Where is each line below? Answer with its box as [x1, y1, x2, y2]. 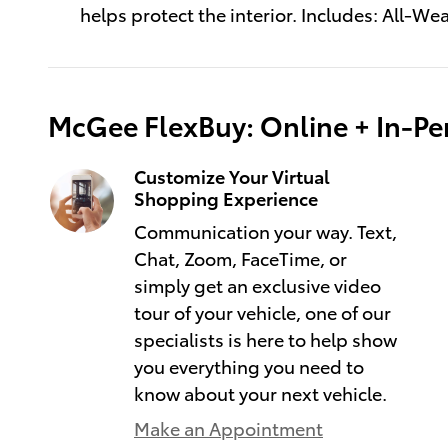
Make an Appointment [134, 415, 323, 441]
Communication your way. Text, [134, 218, 397, 244]
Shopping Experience [134, 185, 318, 211]
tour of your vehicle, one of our [134, 299, 391, 325]
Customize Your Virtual [134, 163, 330, 189]
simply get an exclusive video [134, 272, 381, 298]
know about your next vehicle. [134, 380, 387, 406]
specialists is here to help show [134, 326, 397, 352]
